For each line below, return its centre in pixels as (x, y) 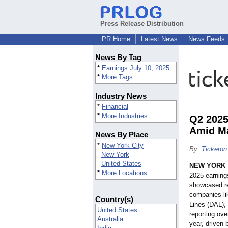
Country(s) (114, 199)
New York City (123, 146)
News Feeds (207, 39)
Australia (110, 219)
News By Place (122, 135)
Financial (115, 107)
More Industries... (128, 116)
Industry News (121, 96)
